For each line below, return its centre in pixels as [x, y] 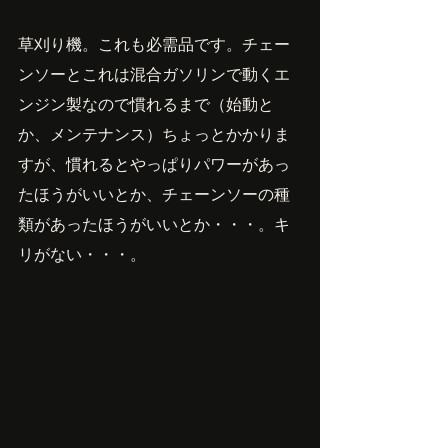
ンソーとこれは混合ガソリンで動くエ [154, 73]
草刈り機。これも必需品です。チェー [154, 43]
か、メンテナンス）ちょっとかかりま [154, 133]
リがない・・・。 [82, 253]
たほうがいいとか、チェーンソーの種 [154, 193]
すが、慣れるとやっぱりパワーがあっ [154, 163]
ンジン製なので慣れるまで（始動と [146, 103]
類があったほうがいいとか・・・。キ [154, 223]
